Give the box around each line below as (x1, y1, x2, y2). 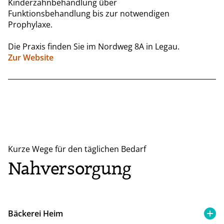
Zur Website (8, 51, 53, 63)
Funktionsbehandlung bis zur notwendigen (8, 7, 169, 19)
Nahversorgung (8, 156, 131, 180)
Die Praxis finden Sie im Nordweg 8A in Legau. (8, 40, 179, 52)
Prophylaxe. (8, 18, 52, 30)
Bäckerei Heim (8, 207, 63, 219)
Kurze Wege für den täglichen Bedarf (8, 143, 146, 154)
